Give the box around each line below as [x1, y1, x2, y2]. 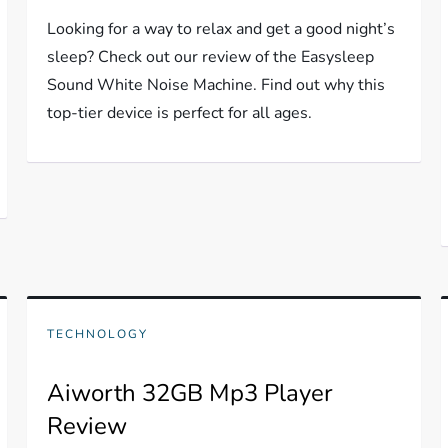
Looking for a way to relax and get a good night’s [47, 18, 396, 40]
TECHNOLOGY [47, 326, 149, 342]
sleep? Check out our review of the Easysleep [47, 46, 375, 68]
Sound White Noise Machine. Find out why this [47, 74, 386, 96]
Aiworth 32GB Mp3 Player [47, 377, 334, 409]
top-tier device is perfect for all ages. [47, 102, 313, 124]
